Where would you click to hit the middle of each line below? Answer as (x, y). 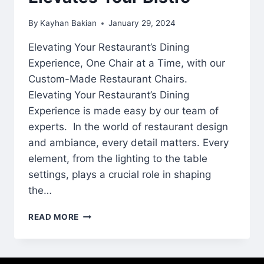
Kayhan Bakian (69, 23)
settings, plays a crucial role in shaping (120, 175)
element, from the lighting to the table (118, 159)
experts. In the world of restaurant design (128, 127)
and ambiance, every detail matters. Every (128, 143)
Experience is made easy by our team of (123, 111)
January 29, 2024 (142, 23)
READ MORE (54, 217)
